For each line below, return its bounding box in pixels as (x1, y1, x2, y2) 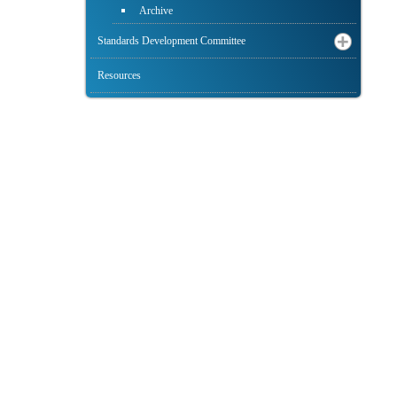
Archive (139, 4, 173, 18)
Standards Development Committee (97, 35, 245, 48)
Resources (97, 69, 141, 82)
